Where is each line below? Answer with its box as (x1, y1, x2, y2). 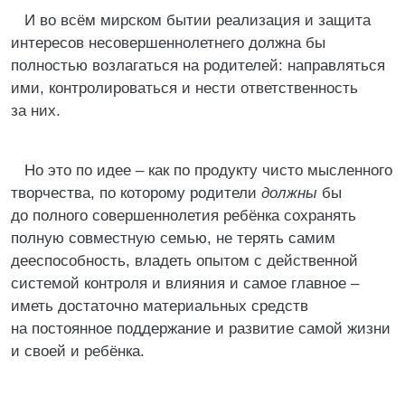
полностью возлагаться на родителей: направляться (11, 57, 385, 74)
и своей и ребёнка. (11, 343, 145, 360)
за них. (11, 102, 61, 119)
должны (261, 184, 317, 202)
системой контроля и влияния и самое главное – (11, 275, 359, 292)
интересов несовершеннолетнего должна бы (11, 34, 325, 52)
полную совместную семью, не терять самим (11, 230, 335, 247)
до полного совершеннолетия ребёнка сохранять (11, 207, 356, 224)
